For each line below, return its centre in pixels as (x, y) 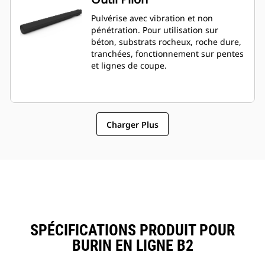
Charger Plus (132, 124)
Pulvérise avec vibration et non (152, 18)
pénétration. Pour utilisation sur (117, 30)
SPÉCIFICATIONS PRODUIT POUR (132, 230)
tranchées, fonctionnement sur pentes (167, 54)
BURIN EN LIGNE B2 (132, 246)
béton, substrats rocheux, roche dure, (166, 42)
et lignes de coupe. (129, 66)
